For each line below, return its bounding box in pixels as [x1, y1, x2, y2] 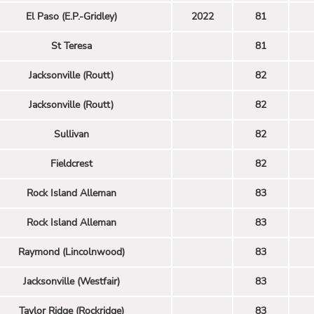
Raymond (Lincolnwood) [18, 245, 125, 259]
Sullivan [53, 127, 89, 141]
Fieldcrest [50, 156, 93, 170]
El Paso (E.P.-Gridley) [25, 9, 117, 23]
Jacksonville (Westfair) [22, 274, 120, 288]
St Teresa [50, 39, 92, 53]
